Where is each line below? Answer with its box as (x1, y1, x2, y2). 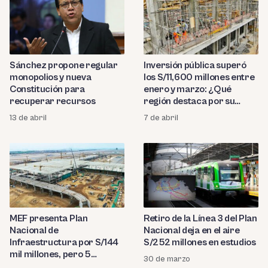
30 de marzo (144, 254, 190, 264)
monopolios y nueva (10, 72, 92, 83)
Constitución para (10, 84, 85, 95)
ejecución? (144, 108, 189, 119)
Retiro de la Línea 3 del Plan (144, 213, 257, 224)
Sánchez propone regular (10, 60, 118, 71)
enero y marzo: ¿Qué (144, 84, 232, 95)
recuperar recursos (10, 96, 96, 107)
